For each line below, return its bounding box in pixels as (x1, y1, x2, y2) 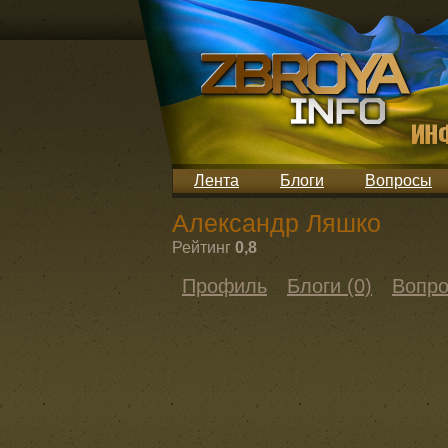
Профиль (182, 275, 267, 297)
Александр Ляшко (172, 209, 381, 237)
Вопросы (365, 172, 432, 189)
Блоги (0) (287, 275, 372, 297)
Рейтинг (172, 239, 231, 256)
